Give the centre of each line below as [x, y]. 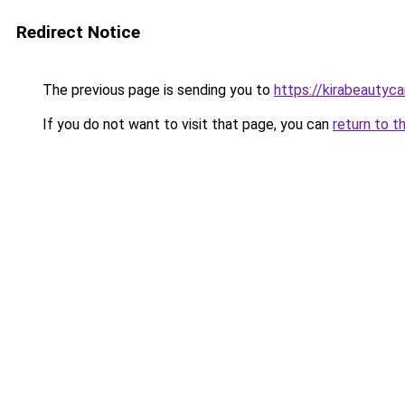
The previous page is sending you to [156, 90]
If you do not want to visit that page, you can [186, 124]
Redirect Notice [78, 32]
